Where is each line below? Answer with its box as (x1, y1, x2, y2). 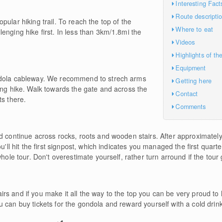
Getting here (175, 76, 212, 85)
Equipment (175, 63, 206, 72)
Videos (175, 37, 195, 47)
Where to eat (175, 24, 213, 34)
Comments (175, 102, 206, 111)
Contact (175, 89, 198, 98)
